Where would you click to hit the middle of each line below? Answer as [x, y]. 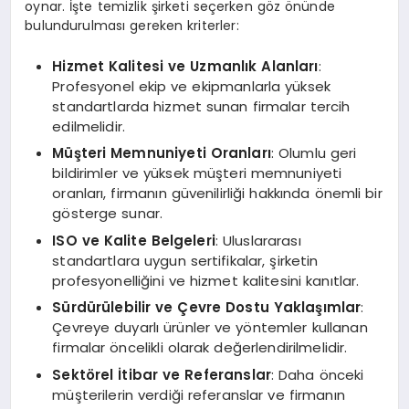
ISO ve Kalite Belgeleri [134, 240]
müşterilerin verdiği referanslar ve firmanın [199, 394]
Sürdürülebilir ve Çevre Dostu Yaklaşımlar [207, 308]
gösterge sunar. [108, 214]
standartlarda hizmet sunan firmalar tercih [201, 106]
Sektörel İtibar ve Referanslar [162, 374]
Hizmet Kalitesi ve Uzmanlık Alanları [185, 66]
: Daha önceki [317, 374]
